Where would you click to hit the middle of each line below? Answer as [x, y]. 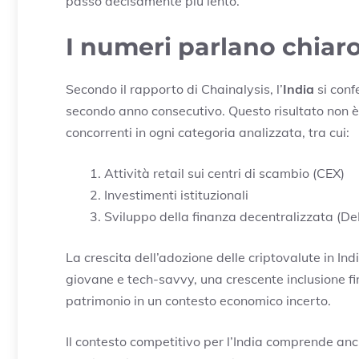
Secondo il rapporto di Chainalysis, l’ [174, 89]
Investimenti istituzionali [176, 195]
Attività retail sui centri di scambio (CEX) [224, 173]
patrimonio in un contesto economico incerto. [198, 301]
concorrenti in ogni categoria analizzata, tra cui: [208, 133]
